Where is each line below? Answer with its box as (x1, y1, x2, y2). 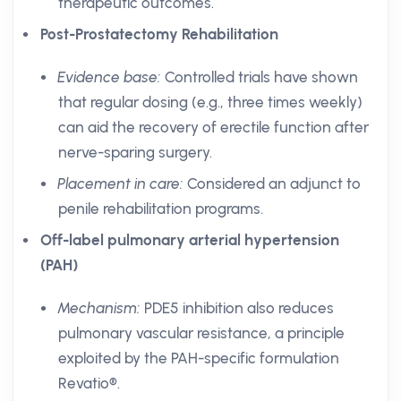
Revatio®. (58, 374, 120, 392)
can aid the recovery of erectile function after (58, 118, 369, 136)
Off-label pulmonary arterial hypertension (40, 231, 339, 249)
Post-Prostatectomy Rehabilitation (40, 25, 278, 43)
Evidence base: (58, 68, 161, 86)
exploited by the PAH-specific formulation (58, 349, 339, 367)
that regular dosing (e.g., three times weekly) (58, 93, 363, 111)
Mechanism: (58, 299, 141, 317)
